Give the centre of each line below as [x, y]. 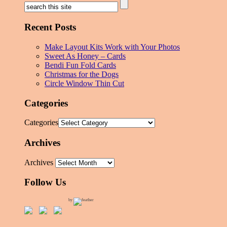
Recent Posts [50, 27]
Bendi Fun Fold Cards [80, 65]
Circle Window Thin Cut [84, 83]
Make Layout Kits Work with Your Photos [112, 47]
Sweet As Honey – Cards [85, 56]
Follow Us [45, 182]
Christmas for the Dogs [82, 74]
